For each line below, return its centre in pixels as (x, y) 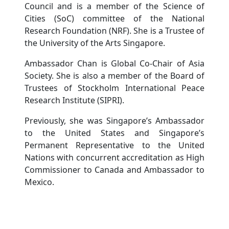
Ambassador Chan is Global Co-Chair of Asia (114, 64)
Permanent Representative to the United (114, 145)
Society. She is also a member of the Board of (114, 76)
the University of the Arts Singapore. (95, 43)
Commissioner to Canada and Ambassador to (114, 170)
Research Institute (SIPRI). (74, 100)
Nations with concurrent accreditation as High (114, 158)
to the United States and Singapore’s (114, 133)
